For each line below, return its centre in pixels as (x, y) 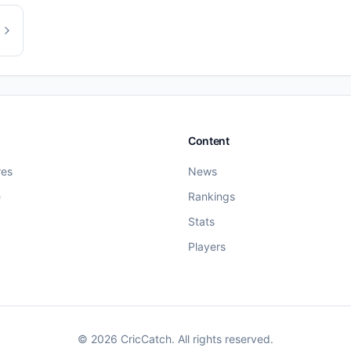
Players (207, 246)
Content (209, 141)
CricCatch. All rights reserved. (195, 339)
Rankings (212, 196)
